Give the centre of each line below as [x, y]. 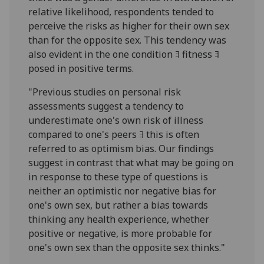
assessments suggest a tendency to [106, 106]
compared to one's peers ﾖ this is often [114, 134]
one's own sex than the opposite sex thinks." [127, 247]
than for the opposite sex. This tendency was [128, 40]
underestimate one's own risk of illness [116, 120]
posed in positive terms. [81, 68]
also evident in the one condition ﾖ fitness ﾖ [124, 54]
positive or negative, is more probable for [121, 233]
